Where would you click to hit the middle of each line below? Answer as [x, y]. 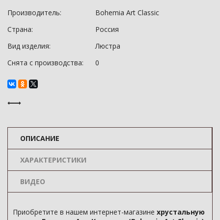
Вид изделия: [29, 46]
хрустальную [181, 212]
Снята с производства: [45, 63]
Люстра [108, 46]
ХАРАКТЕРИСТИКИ [53, 160]
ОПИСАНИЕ [40, 138]
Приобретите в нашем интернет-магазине [85, 212]
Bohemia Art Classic [127, 13]
